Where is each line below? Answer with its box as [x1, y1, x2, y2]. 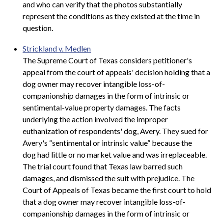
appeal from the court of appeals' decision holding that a [23, 67, 210, 77]
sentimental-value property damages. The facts [23, 102, 181, 112]
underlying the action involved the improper [23, 114, 168, 124]
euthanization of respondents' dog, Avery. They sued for [23, 126, 208, 136]
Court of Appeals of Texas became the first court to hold [23, 185, 211, 194]
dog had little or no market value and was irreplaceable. [23, 149, 207, 159]
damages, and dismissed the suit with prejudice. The [23, 173, 194, 183]
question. [23, 23, 53, 32]
